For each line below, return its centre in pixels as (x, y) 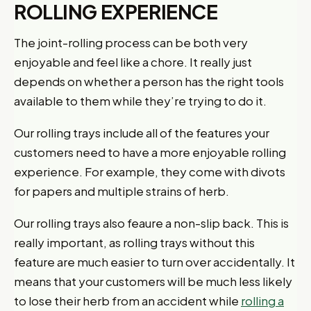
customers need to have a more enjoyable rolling (150, 152)
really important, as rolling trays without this (134, 242)
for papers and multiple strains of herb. (121, 191)
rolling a (262, 301)
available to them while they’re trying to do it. (140, 101)
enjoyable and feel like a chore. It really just (133, 62)
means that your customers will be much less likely (153, 281)
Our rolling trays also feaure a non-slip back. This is (151, 223)
